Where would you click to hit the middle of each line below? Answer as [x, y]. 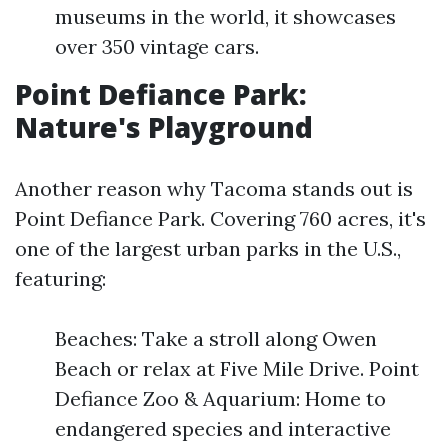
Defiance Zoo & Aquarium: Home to [220, 399]
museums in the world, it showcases [225, 17]
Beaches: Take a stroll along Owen [216, 339]
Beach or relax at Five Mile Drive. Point [237, 369]
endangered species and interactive [223, 429]
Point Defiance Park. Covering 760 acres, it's [220, 219]
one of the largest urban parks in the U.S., [208, 249]
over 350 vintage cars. [157, 47]
